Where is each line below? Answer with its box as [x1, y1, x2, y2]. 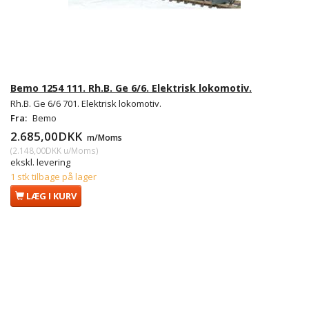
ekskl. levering [10, 155, 70, 168]
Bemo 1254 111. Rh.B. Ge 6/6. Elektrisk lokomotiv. [10, 81, 252, 94]
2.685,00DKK [10, 128, 85, 144]
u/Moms [61, 144, 96, 156]
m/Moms [85, 131, 122, 143]
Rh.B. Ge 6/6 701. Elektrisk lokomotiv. [10, 97, 161, 110]
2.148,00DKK [12, 144, 61, 156]
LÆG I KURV [26, 189, 77, 202]
